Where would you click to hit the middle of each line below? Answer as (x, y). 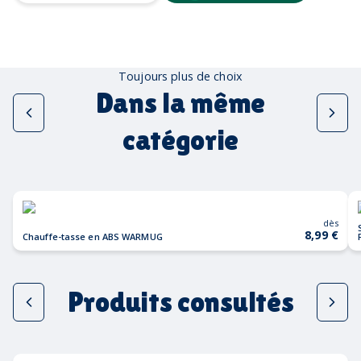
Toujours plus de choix (180, 76)
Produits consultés (180, 301)
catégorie (180, 139)
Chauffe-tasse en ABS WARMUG (93, 236)
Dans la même (180, 102)
